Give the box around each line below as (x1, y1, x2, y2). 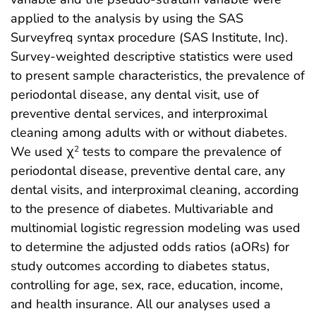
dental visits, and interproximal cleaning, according (11, 181, 299, 198)
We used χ (11, 142, 74, 160)
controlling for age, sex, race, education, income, (11, 276, 283, 293)
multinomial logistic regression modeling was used (11, 219, 300, 236)
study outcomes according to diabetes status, (11, 257, 269, 274)
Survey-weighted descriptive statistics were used (11, 47, 293, 65)
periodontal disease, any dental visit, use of (11, 85, 259, 103)
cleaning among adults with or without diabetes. (11, 123, 287, 141)
